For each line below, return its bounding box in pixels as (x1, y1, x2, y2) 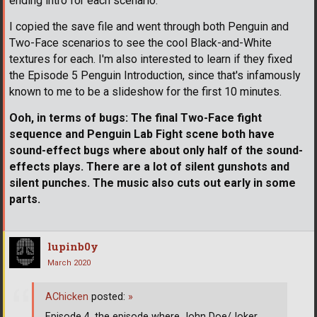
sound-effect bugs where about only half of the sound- (9, 143, 303, 157)
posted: (88, 291, 128, 304)
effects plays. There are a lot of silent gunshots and (9, 159, 289, 173)
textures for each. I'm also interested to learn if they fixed (9, 52, 292, 66)
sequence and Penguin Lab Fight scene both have (9, 127, 275, 141)
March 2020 (47, 258, 91, 267)
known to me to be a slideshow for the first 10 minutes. (9, 84, 282, 98)
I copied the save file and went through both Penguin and (9, 19, 289, 33)
